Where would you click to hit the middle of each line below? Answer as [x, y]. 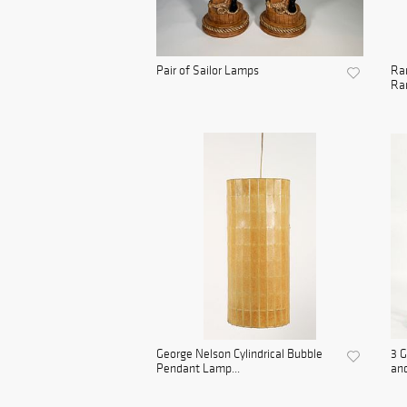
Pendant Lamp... [198, 369]
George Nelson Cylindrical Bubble [239, 354]
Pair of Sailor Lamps [208, 71]
